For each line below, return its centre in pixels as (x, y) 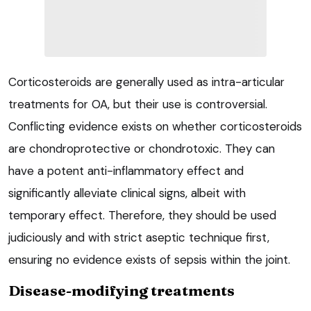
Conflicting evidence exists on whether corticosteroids (155, 127)
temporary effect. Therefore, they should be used (142, 216)
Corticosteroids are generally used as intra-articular (146, 82)
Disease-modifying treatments (121, 291)
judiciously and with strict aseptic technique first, (139, 238)
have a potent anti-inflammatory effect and (126, 171)
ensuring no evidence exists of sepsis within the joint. (149, 260)
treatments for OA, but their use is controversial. (138, 104)
